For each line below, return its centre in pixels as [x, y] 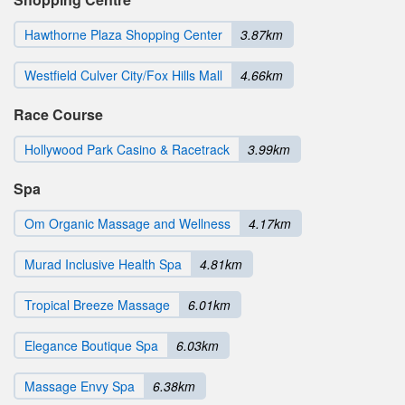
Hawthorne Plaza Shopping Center [123, 35]
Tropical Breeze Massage [97, 305]
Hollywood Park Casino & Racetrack [127, 150]
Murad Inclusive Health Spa [103, 264]
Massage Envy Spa [80, 386]
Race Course [58, 115]
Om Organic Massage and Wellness [127, 224]
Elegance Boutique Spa [91, 346]
